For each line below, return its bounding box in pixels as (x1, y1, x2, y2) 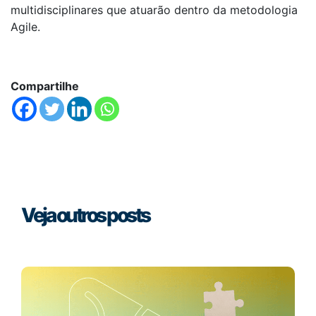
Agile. (11, 19, 40, 34)
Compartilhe (11, 78, 79, 93)
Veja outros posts (21, 202, 150, 227)
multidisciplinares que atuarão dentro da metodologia (11, 2, 298, 17)
